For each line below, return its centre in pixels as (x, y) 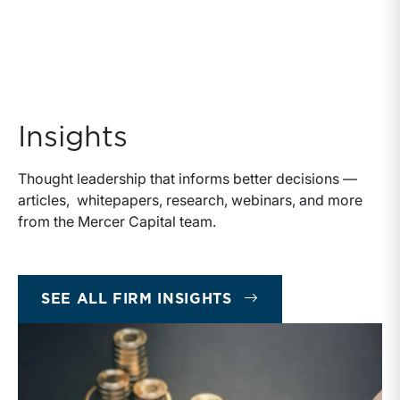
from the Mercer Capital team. (117, 221)
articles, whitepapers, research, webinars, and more (190, 200)
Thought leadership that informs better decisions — (187, 179)
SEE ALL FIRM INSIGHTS (137, 299)
